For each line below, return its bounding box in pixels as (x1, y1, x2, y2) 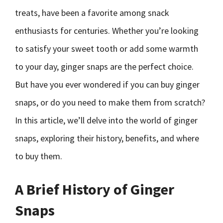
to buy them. (15, 150, 62, 162)
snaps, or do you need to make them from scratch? (15, 97, 205, 108)
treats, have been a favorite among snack (15, 7, 169, 18)
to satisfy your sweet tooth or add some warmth (15, 43, 198, 54)
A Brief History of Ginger (15, 180, 174, 199)
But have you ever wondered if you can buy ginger (15, 79, 200, 90)
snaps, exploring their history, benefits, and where (15, 132, 199, 144)
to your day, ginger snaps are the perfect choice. (15, 61, 194, 72)
